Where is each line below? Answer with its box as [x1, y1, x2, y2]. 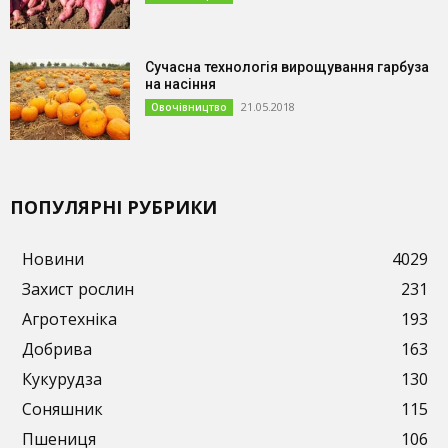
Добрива [22, 338, 92, 361]
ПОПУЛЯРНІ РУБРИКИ [10, 195, 217, 220]
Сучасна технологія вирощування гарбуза [144, 58, 429, 75]
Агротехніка [22, 308, 117, 331]
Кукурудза [22, 368, 102, 391]
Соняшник [22, 398, 103, 421]
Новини [22, 248, 84, 271]
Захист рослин [22, 278, 134, 301]
